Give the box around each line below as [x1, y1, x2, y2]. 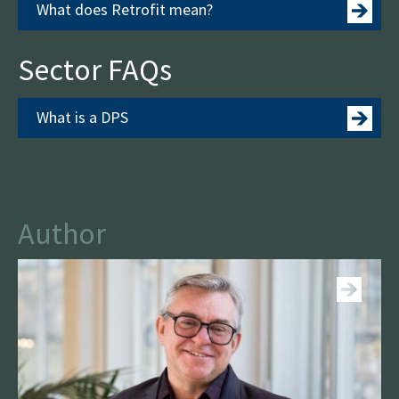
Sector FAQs [18, 50, 172, 88]
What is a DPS [37, 106, 128, 127]
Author [18, 214, 106, 252]
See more [251, 222, 319, 243]
